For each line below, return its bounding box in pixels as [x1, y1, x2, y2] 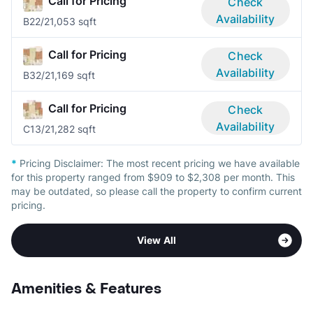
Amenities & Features [11, 279, 161, 298]
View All [136, 233, 177, 246]
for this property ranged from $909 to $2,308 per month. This [11, 170, 295, 183]
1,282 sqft [50, 122, 96, 135]
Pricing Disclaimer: [17, 156, 106, 169]
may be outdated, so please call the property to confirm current [11, 184, 302, 197]
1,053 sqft [50, 15, 96, 27]
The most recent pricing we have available [106, 156, 300, 169]
